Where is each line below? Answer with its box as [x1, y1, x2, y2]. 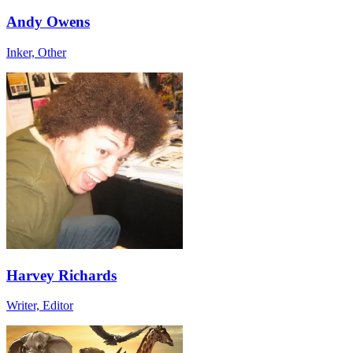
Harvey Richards [6, 266, 117, 284]
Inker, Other [6, 46, 66, 59]
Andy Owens [6, 13, 90, 31]
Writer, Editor [6, 299, 73, 313]
